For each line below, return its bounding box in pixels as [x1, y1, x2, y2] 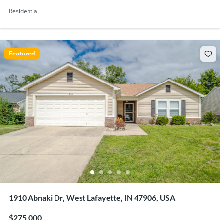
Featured [9, 49, 35, 58]
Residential [8, 7, 39, 16]
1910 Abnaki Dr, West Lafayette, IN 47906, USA [8, 193, 175, 203]
